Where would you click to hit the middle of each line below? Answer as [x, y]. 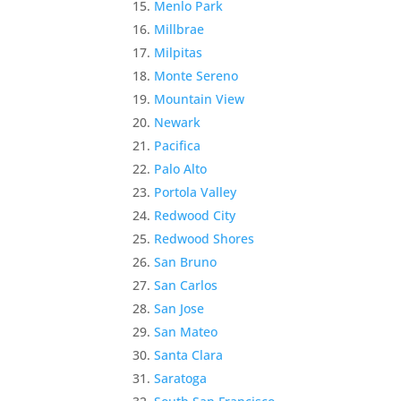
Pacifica [178, 145]
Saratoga [181, 378]
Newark [178, 122]
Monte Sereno [196, 76]
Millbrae [179, 29]
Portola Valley [196, 192]
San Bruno [186, 262]
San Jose [179, 308]
